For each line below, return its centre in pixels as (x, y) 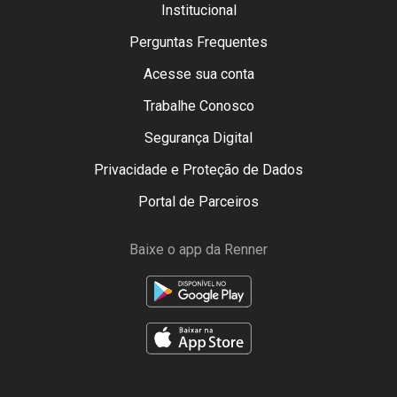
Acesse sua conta (198, 74)
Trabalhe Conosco (198, 106)
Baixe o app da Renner (198, 249)
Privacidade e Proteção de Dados (198, 170)
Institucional (198, 10)
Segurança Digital (198, 138)
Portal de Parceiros (198, 202)
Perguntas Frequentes (198, 42)
